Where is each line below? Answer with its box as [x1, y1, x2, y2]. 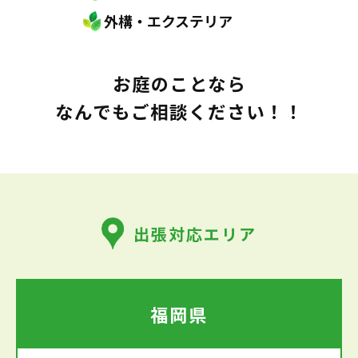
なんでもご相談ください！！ [54, 97, 304, 124]
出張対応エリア [133, 221, 257, 245]
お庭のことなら [112, 70, 246, 96]
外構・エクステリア [104, 10, 233, 32]
